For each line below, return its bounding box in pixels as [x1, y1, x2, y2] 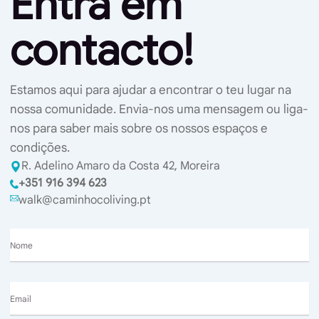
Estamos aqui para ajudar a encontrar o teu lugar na [10, 83, 291, 98]
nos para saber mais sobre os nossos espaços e [10, 121, 268, 136]
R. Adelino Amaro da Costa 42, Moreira [21, 159, 220, 173]
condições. [10, 140, 70, 155]
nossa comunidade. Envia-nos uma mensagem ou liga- [10, 102, 308, 117]
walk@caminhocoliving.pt [19, 193, 151, 207]
